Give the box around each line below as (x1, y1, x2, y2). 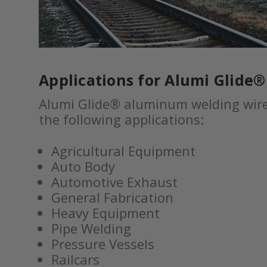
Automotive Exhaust (51, 173, 178, 191)
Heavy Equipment (51, 204, 160, 222)
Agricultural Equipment (51, 142, 195, 160)
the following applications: (39, 110, 204, 128)
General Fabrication (51, 188, 173, 206)
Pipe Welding (51, 219, 131, 237)
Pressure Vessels (51, 235, 154, 253)
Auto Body (51, 157, 115, 175)
